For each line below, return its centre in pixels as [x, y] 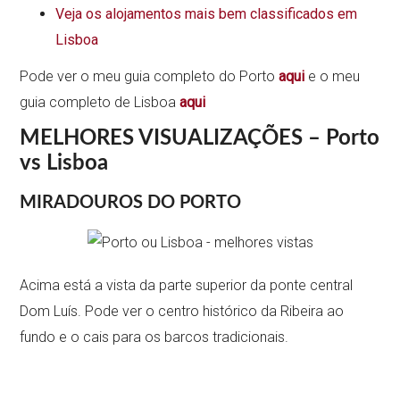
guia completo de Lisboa [100, 102]
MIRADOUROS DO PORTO [131, 202]
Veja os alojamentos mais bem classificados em [207, 13]
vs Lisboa [64, 163]
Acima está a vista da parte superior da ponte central [187, 285]
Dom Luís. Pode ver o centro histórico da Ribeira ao [182, 311]
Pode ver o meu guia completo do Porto [150, 76]
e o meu [334, 76]
